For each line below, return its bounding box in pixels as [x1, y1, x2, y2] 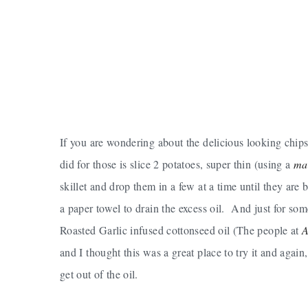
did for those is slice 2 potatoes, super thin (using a [60, 156, 294, 171]
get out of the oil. [60, 266, 138, 281]
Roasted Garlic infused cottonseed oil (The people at [60, 222, 302, 237]
